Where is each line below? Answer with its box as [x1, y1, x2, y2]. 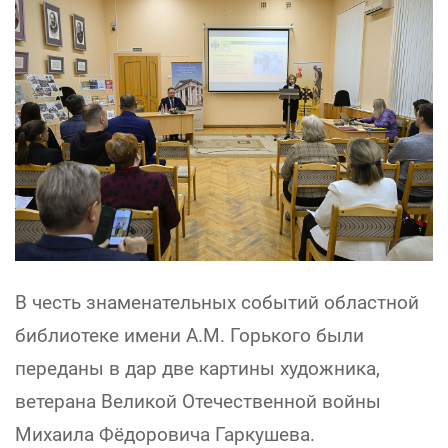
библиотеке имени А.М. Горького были [15, 324, 364, 348]
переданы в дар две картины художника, [15, 357, 380, 381]
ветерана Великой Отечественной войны [15, 390, 381, 414]
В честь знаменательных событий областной [15, 291, 419, 315]
